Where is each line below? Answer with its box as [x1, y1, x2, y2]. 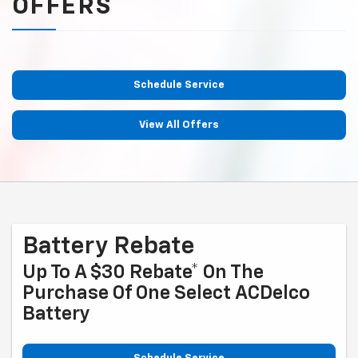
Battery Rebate [22, 235, 195, 260]
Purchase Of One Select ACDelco [22, 284, 310, 304]
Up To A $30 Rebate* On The [22, 263, 264, 283]
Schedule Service [133, 80, 225, 91]
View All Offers [139, 120, 219, 131]
